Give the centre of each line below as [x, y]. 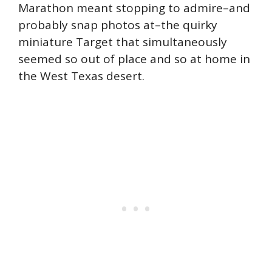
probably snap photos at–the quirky [118, 25]
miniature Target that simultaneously [123, 42]
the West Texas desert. [81, 76]
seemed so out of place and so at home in [134, 59]
